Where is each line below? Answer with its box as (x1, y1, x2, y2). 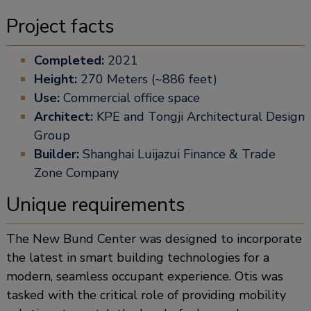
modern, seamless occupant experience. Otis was (6, 267, 283, 285)
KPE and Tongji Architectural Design (96, 108, 305, 125)
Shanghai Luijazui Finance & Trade (82, 145, 276, 162)
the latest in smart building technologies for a (6, 249, 269, 266)
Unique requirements (6, 191, 185, 218)
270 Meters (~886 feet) (76, 70, 217, 87)
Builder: (33, 145, 83, 162)
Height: (33, 70, 77, 87)
